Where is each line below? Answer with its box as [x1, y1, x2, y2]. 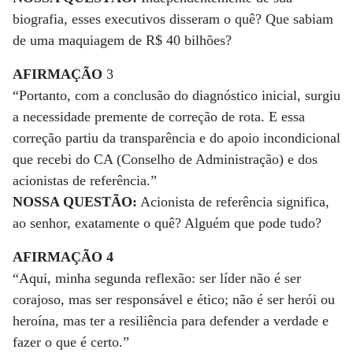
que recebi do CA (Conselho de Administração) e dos [13, 151, 318, 167]
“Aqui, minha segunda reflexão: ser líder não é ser [13, 270, 301, 286]
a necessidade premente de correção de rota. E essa [13, 109, 305, 124]
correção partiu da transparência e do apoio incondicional [13, 130, 340, 146]
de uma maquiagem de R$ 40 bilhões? [13, 32, 232, 48]
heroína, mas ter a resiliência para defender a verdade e [13, 313, 329, 329]
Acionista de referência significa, [137, 194, 329, 210]
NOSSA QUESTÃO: [13, 194, 137, 210]
